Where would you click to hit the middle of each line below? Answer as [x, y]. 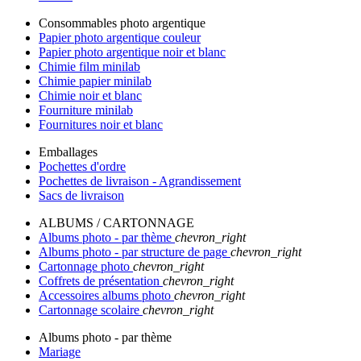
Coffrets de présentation [101, 281]
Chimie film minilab [89, 66]
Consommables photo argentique [122, 23]
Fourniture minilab [86, 110]
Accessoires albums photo [106, 295]
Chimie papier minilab [95, 81]
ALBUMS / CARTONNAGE [116, 223]
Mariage [60, 352]
